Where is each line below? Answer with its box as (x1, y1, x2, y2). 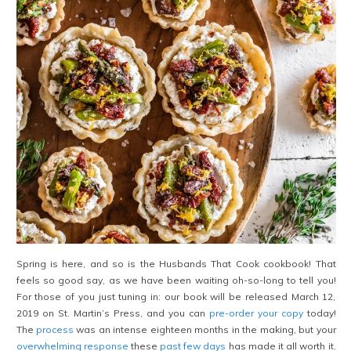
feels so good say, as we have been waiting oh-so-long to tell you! (16, 274, 336, 287)
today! (302, 307, 336, 320)
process (35, 324, 74, 336)
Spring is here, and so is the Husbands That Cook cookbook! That (16, 258, 336, 270)
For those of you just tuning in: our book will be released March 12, (16, 291, 336, 303)
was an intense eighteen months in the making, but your (73, 324, 336, 336)
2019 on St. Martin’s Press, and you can (16, 307, 209, 320)
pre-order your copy (208, 307, 303, 320)
